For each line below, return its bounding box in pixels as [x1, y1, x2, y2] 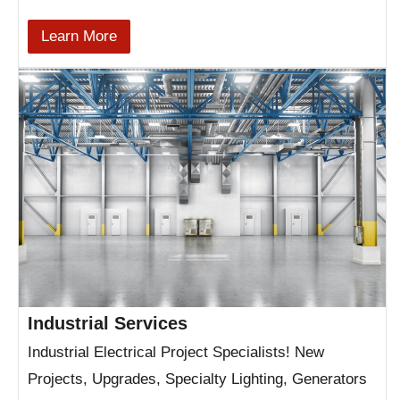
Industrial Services [28, 313, 187, 334]
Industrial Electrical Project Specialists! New [28, 344, 324, 362]
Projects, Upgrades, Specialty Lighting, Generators [28, 371, 367, 388]
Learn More [41, 27, 117, 45]
